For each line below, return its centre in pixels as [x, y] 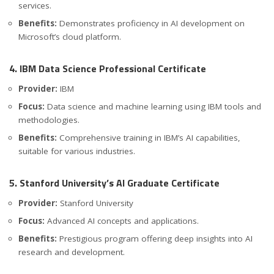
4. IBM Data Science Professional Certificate [108, 68]
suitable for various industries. [77, 151]
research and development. [72, 252]
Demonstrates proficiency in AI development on [151, 23]
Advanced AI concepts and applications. [122, 221]
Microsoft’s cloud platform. [70, 36]
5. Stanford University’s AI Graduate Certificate [114, 183]
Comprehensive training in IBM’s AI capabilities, [149, 138]
